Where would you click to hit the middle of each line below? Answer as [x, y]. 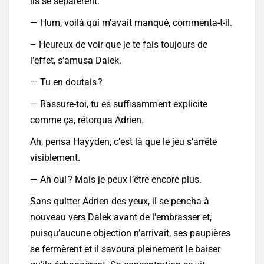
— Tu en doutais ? [66, 82]
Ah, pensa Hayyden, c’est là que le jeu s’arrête [123, 142]
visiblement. [55, 158]
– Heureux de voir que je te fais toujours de [119, 45]
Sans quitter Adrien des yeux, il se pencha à [120, 202]
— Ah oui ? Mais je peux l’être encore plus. [116, 180]
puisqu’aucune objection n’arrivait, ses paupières [130, 233]
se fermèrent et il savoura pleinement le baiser [125, 249]
